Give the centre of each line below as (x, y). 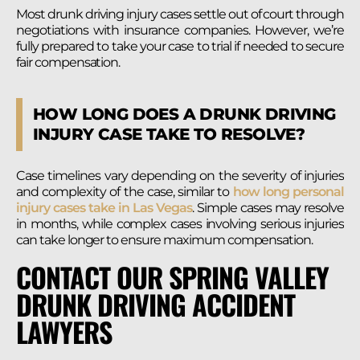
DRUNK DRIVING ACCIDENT (155, 304)
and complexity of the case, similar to (123, 191)
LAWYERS (64, 331)
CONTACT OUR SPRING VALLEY (172, 276)
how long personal (287, 191)
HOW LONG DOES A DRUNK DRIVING (184, 114)
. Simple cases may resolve (268, 207)
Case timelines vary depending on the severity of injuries (180, 175)
